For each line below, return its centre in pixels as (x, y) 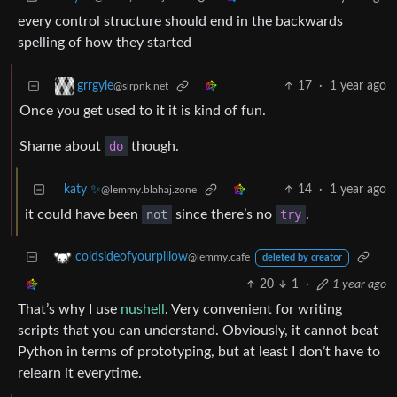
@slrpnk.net (141, 86)
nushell (143, 310)
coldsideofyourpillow (132, 257)
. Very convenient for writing (253, 310)
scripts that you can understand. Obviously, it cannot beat (198, 331)
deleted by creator (302, 258)
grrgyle (95, 86)
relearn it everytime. (80, 374)
